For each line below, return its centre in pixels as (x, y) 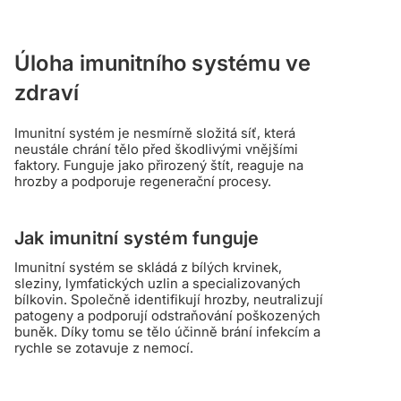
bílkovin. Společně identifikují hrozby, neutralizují (169, 299)
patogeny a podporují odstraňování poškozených (167, 316)
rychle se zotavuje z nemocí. (104, 348)
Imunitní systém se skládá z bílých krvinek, (148, 267)
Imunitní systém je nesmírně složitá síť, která (155, 133)
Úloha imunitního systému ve (163, 63)
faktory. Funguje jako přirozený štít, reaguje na (159, 165)
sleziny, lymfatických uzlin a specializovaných (158, 283)
